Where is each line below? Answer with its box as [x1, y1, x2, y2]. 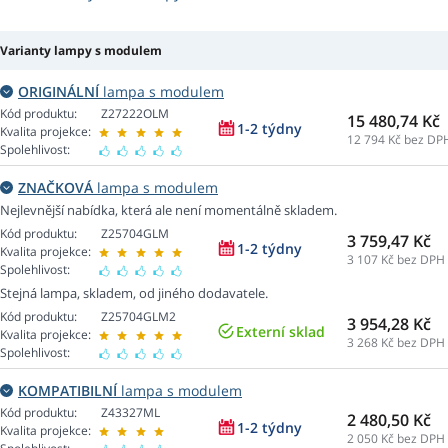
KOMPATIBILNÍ [18, 381, 117, 401]
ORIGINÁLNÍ [18, 82, 99, 102]
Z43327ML [101, 404, 160, 422]
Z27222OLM [101, 105, 169, 123]
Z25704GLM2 [101, 308, 176, 326]
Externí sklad [236, 322, 325, 342]
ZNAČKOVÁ [18, 178, 93, 198]
